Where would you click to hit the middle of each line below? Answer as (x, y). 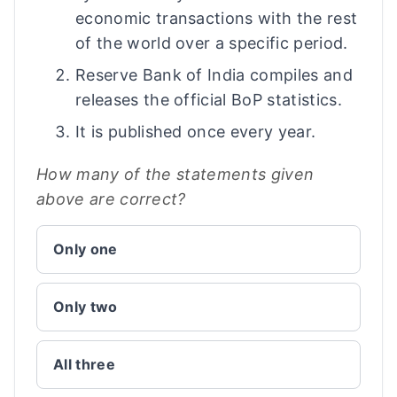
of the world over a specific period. (212, 43)
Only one (86, 249)
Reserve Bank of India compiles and (214, 75)
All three (84, 364)
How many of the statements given (175, 174)
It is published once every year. (196, 132)
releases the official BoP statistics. (209, 100)
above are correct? (111, 199)
